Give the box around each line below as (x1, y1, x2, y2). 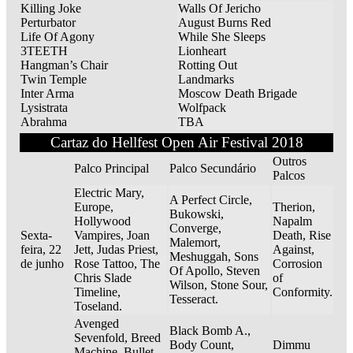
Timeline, (74, 285, 121, 299)
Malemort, (169, 236, 221, 250)
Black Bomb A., (169, 324, 251, 338)
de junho (20, 257, 64, 271)
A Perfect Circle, (169, 193, 252, 207)
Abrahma (20, 115, 67, 129)
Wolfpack (178, 101, 226, 115)
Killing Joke (20, 2, 81, 16)
